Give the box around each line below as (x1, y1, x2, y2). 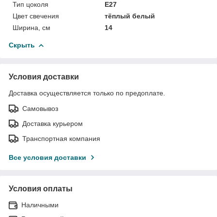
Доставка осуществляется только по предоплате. (9, 89, 165, 97)
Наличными (21, 201, 59, 209)
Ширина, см (13, 23, 50, 31)
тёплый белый (105, 12, 155, 20)
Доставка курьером (22, 119, 83, 127)
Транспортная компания (22, 134, 100, 142)
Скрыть (9, 41, 35, 49)
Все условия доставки (9, 153, 86, 161)
